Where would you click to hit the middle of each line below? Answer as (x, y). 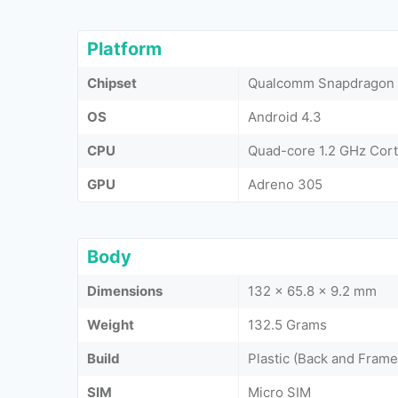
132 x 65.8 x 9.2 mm (312, 291)
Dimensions (125, 291)
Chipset (112, 83)
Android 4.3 (285, 116)
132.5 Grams (287, 324)
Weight (111, 324)
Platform (124, 48)
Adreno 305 (285, 184)
